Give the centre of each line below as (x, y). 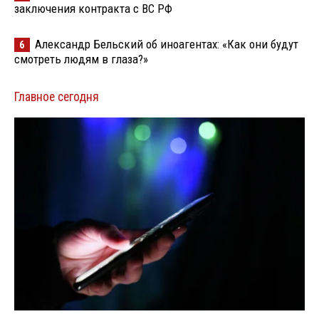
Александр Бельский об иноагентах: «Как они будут (167, 45)
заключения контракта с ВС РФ (93, 9)
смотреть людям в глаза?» (81, 59)
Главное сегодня (57, 97)
